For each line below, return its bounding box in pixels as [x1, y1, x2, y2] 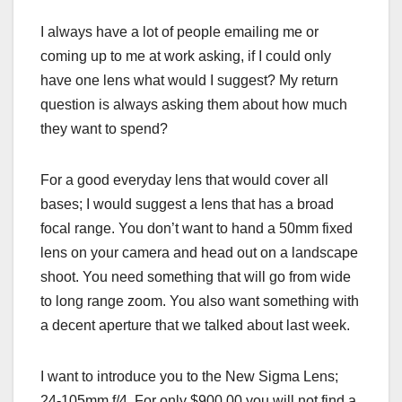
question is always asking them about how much [40, 97, 347, 113]
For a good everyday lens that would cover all [40, 172, 328, 188]
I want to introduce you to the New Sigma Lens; [40, 369, 338, 385]
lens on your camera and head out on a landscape [40, 245, 358, 261]
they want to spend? [40, 121, 168, 137]
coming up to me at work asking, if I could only [40, 48, 331, 65]
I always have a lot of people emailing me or [40, 24, 319, 40]
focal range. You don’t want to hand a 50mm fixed [40, 221, 353, 237]
